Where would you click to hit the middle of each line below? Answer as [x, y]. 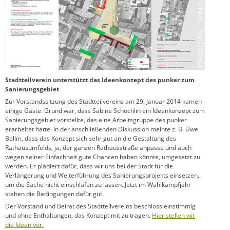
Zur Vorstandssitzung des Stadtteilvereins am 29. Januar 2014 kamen [103, 101]
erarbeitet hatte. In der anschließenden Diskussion [78, 129]
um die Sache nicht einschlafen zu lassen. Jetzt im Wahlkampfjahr [98, 184]
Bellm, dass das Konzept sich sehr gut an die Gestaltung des [91, 138]
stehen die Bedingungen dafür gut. [54, 194]
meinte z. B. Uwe [174, 129]
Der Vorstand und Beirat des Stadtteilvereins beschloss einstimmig [100, 206]
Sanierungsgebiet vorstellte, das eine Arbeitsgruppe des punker [96, 120]
